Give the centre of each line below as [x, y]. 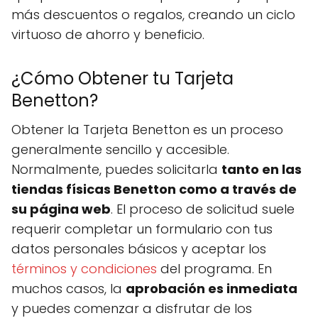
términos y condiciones [84, 269]
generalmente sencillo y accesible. [120, 149]
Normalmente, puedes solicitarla [116, 169]
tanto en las [262, 169]
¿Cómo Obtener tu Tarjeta [122, 78]
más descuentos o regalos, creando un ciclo [153, 15]
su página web [61, 209]
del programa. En [214, 269]
